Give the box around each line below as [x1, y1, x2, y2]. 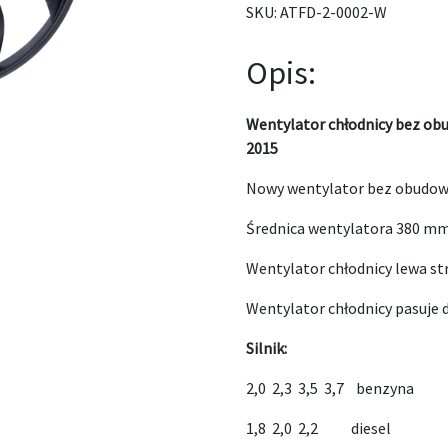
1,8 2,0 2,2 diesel [246, 418, 392, 438]
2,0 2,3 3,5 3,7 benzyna [246, 378, 415, 398]
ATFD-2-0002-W [280, 2, 388, 22]
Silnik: [246, 338, 288, 358]
